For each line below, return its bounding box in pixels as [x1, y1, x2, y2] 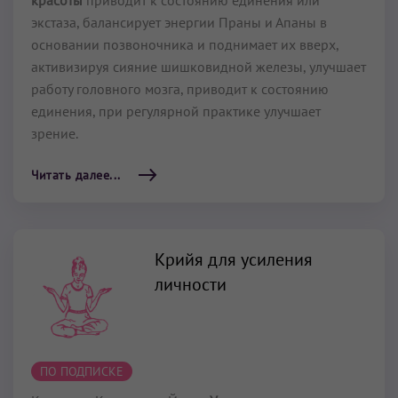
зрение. [31, 123, 78, 142]
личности [155, 272, 227, 296]
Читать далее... [31, 166, 121, 183]
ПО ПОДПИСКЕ [40, 363, 123, 380]
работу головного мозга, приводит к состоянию [31, 79, 329, 98]
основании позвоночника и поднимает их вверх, [31, 35, 338, 53]
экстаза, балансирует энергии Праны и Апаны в [31, 12, 327, 31]
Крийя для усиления [155, 247, 314, 271]
